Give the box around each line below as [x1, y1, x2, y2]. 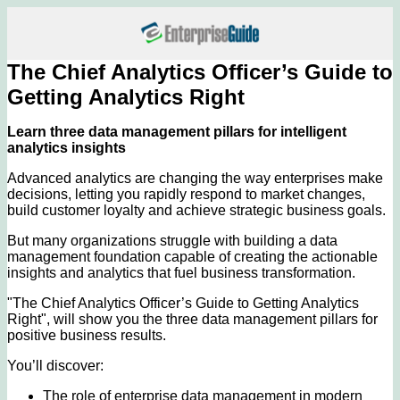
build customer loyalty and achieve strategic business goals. [7, 202, 386, 218]
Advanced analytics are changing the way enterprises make [7, 170, 383, 186]
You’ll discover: [7, 357, 104, 373]
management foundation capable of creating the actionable [7, 248, 378, 264]
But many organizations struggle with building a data [7, 232, 337, 248]
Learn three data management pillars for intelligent [7, 123, 346, 139]
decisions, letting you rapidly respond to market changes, [7, 186, 365, 202]
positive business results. [7, 327, 166, 343]
